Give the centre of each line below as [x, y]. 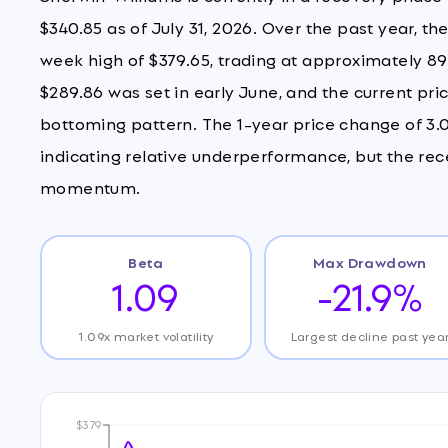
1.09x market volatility [146, 335]
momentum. [90, 187]
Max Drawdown [370, 261]
